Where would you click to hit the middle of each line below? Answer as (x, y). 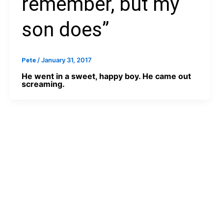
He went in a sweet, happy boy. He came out (106, 76)
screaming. (43, 84)
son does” (65, 29)
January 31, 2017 (66, 60)
